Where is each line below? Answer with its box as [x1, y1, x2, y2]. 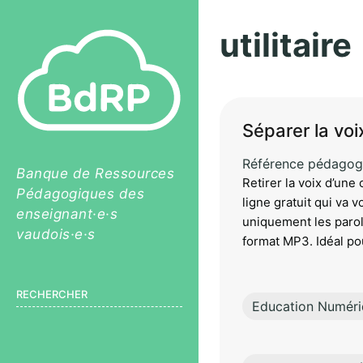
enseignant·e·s [16, 206, 117, 222]
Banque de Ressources [16, 165, 174, 181]
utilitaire [220, 25, 352, 65]
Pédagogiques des [16, 186, 144, 202]
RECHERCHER [16, 288, 88, 301]
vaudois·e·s [16, 226, 96, 242]
